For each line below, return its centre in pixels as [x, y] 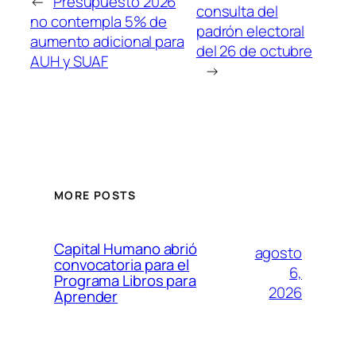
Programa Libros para [125, 281]
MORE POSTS [95, 195]
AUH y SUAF [70, 61]
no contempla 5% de [99, 21]
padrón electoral [250, 31]
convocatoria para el [122, 265]
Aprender [86, 296]
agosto [278, 252]
